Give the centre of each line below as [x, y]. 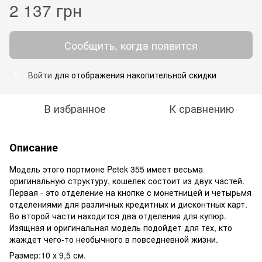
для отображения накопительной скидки [134, 75]
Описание [34, 147]
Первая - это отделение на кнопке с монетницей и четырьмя [130, 192]
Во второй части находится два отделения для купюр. [118, 216]
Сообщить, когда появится [131, 45]
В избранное [75, 108]
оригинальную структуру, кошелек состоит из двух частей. [127, 180]
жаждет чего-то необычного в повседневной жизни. [115, 239]
